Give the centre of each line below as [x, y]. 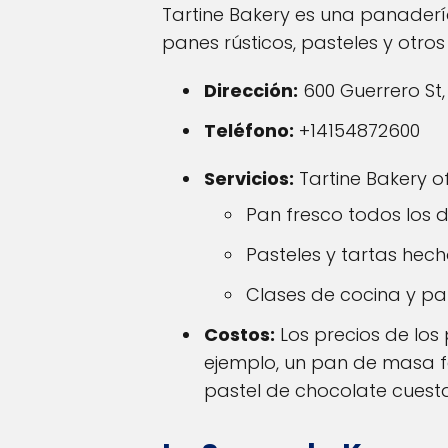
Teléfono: [249, 131]
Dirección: [251, 91]
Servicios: [249, 179]
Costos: [239, 335]
